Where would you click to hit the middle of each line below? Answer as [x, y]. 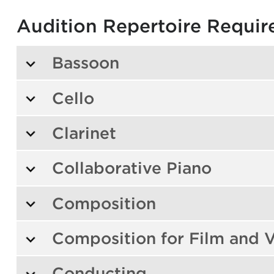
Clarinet [84, 133]
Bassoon [85, 63]
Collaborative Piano [131, 168]
